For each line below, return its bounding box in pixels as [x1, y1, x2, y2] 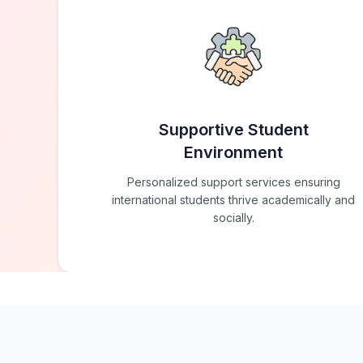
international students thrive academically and [112, 193, 355, 207]
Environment [184, 143, 283, 163]
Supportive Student [158, 120, 309, 140]
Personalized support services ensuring [126, 175, 340, 190]
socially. [212, 211, 254, 225]
